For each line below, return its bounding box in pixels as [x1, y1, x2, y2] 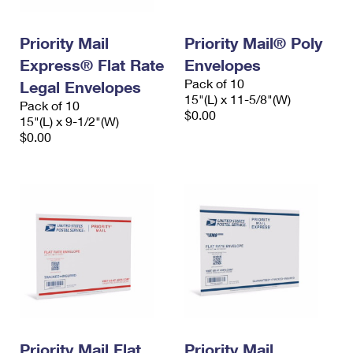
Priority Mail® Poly [184, 33, 322, 53]
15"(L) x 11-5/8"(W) [184, 91, 291, 107]
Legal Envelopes [20, 77, 141, 97]
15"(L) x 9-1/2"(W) [20, 113, 119, 129]
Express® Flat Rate [20, 55, 164, 75]
